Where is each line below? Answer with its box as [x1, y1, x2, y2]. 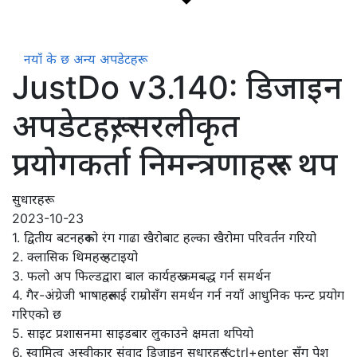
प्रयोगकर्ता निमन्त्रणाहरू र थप [12, 144, 338, 183]
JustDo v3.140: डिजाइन [12, 68, 342, 107]
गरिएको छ [12, 306, 61, 322]
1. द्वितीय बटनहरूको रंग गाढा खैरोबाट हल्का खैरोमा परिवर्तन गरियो [12, 229, 316, 245]
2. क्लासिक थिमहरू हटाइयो [12, 249, 138, 265]
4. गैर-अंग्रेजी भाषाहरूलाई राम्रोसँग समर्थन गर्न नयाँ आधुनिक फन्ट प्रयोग [12, 287, 344, 303]
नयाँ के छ [24, 51, 69, 67]
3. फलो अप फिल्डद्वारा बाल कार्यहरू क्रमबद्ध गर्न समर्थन [12, 268, 271, 284]
